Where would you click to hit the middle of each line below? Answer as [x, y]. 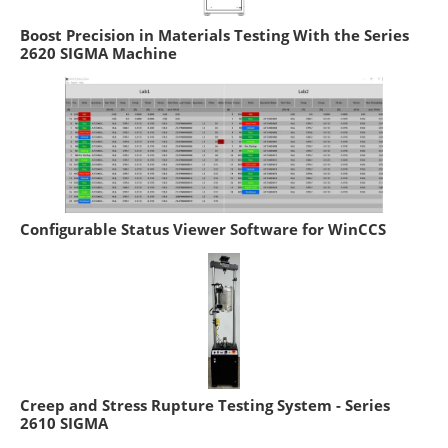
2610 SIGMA [64, 423]
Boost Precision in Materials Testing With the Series [214, 35]
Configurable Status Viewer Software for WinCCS [203, 229]
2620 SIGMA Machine [98, 53]
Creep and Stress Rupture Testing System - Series [205, 405]
